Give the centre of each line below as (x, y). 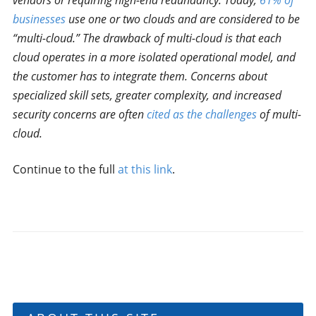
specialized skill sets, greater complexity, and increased (147, 95)
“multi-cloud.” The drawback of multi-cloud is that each (147, 38)
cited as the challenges (201, 114)
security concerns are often (79, 114)
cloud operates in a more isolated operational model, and (154, 57)
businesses (39, 19)
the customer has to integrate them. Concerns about (140, 76)
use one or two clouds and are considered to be (182, 19)
